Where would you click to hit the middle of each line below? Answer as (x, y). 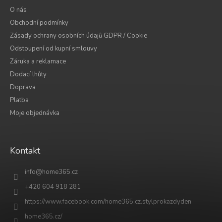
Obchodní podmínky (39, 23)
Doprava (23, 87)
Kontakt (25, 150)
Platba (19, 100)
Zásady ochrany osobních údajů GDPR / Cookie (79, 35)
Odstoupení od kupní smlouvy (54, 48)
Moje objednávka (35, 113)
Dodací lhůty (28, 74)
